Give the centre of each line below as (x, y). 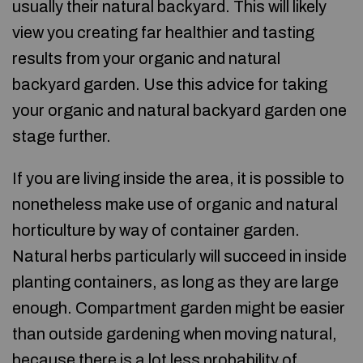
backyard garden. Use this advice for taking (170, 84)
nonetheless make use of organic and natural (175, 204)
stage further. (62, 136)
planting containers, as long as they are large (175, 282)
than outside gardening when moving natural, (175, 334)
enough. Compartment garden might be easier (179, 308)
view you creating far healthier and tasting (163, 32)
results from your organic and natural (146, 58)
